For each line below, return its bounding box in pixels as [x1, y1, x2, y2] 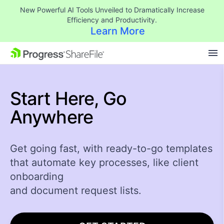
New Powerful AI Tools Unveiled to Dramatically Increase [19, 5, 204, 14]
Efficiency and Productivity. [67, 15, 157, 24]
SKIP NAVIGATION [24, 48, 85, 57]
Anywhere [10, 106, 93, 128]
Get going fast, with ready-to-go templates [10, 142, 212, 154]
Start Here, [10, 87, 103, 109]
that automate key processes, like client [10, 156, 198, 168]
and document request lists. [10, 184, 141, 196]
